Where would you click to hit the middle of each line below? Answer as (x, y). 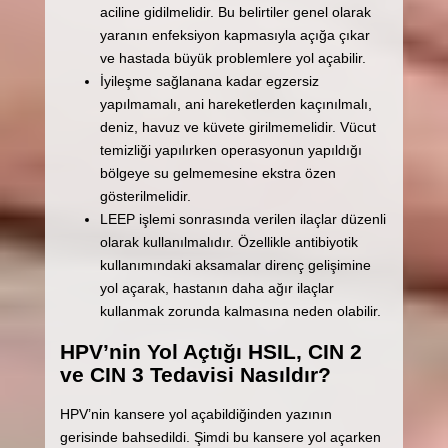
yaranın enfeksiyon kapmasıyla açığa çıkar (234, 34)
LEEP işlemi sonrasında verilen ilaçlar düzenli (242, 218)
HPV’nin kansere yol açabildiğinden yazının (195, 414)
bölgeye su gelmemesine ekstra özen (217, 172)
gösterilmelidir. (145, 195)
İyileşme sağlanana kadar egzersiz (209, 80)
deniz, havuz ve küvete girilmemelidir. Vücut (237, 126)
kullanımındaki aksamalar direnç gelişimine (235, 264)
